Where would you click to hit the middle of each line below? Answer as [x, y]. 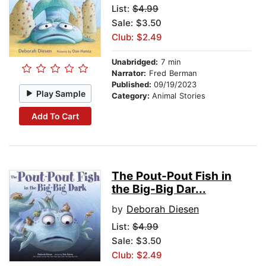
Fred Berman [172, 73]
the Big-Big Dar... [159, 189]
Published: [133, 85]
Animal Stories [179, 96]
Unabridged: [135, 62]
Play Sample [61, 93]
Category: [132, 96]
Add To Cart [55, 116]
